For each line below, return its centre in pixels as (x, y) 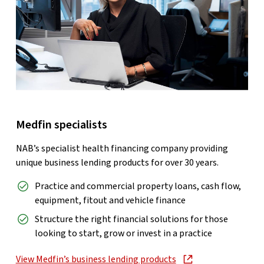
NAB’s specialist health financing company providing (122, 149)
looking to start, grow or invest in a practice (123, 234)
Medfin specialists (61, 125)
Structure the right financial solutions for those (131, 220)
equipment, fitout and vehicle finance (110, 201)
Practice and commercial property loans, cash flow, (138, 187)
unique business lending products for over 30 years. (117, 163)
